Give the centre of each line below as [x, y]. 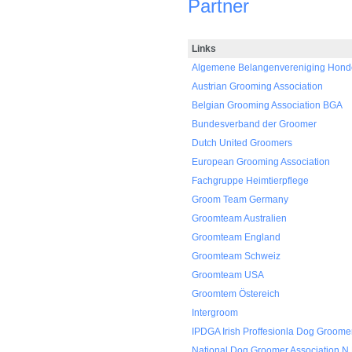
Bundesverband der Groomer [254, 124]
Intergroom [215, 313]
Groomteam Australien [239, 218]
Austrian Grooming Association [257, 86]
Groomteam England [236, 237]
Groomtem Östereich [236, 294]
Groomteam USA [228, 275]
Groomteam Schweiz [236, 256]
